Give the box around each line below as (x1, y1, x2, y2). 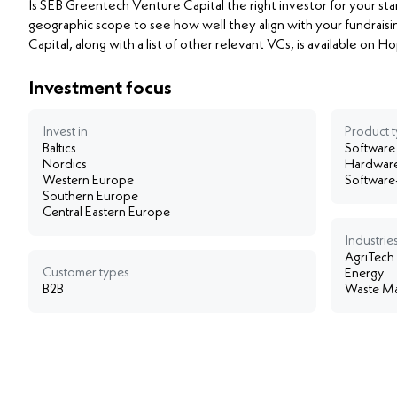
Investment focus (28, 78, 172, 98)
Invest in (43, 125, 88, 139)
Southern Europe (43, 190, 138, 204)
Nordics (43, 158, 87, 172)
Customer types (43, 266, 129, 280)
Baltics (43, 142, 76, 156)
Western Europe (43, 174, 134, 188)
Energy (344, 267, 384, 281)
